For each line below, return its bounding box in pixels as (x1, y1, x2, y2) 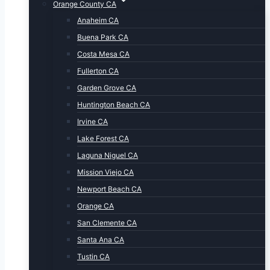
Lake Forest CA (77, 134, 129, 143)
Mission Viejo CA (77, 168, 134, 177)
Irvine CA (77, 117, 108, 126)
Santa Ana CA (77, 235, 124, 244)
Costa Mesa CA (77, 49, 130, 58)
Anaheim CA (77, 16, 119, 25)
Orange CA (77, 201, 114, 210)
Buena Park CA (77, 33, 128, 42)
